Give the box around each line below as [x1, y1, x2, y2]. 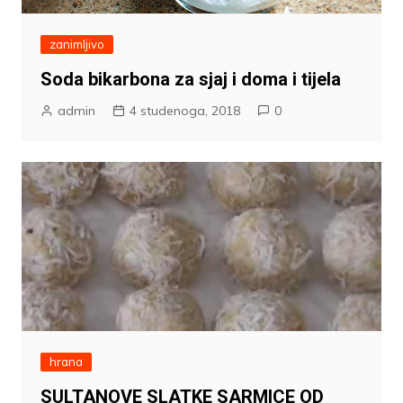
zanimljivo [49, 37, 104, 52]
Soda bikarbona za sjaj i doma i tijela [40, 68, 341, 91]
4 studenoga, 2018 [129, 103, 240, 120]
